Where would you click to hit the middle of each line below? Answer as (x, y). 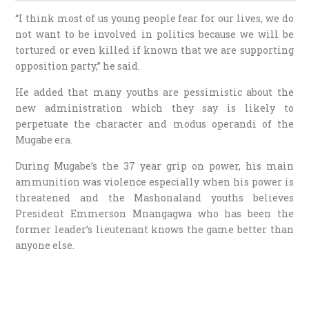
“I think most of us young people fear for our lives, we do (154, 19)
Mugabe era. (44, 140)
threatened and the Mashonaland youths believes (154, 198)
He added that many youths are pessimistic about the (154, 92)
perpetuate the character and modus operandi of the (154, 124)
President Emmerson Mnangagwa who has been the (154, 214)
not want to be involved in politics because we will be (154, 34)
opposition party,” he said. (78, 66)
